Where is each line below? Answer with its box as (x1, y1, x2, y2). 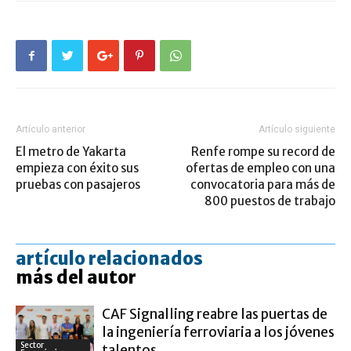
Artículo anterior (16, 124, 85, 135)
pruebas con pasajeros (16, 177, 140, 192)
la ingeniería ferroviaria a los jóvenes (102, 324, 335, 341)
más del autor (16, 266, 136, 288)
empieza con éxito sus (16, 161, 139, 175)
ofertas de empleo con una (186, 161, 335, 175)
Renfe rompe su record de (191, 144, 335, 159)
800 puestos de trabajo (204, 194, 335, 208)
